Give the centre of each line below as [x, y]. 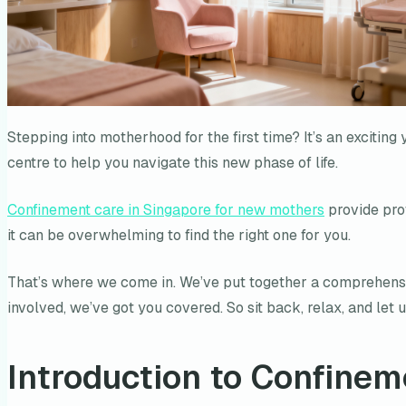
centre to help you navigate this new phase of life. [173, 163]
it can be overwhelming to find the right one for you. [179, 236]
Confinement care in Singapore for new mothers [166, 210]
